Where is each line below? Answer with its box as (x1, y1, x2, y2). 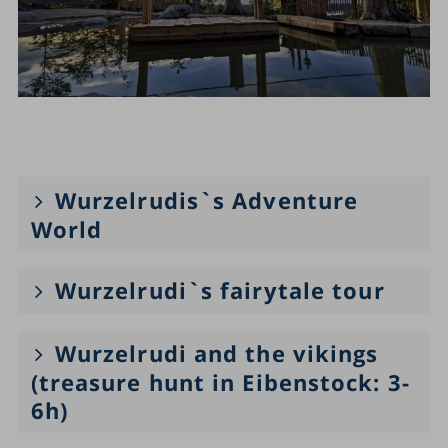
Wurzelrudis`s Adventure (54, 184, 359, 215)
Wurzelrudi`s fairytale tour (54, 275, 385, 306)
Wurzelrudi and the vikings (54, 338, 379, 369)
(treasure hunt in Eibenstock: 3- (30, 367, 410, 398)
